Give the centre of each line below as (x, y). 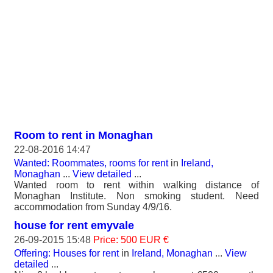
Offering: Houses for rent (66, 253)
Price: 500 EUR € (131, 239)
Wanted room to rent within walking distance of (136, 185)
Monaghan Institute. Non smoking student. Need (136, 196)
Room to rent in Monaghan (83, 135)
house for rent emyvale (74, 225)
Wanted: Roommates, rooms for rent (91, 163)
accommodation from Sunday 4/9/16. (93, 207)
